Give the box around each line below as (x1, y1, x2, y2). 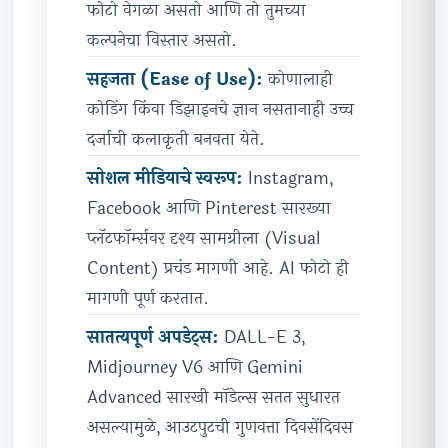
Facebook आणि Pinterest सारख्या (87, 195, 331, 223)
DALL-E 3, (219, 324, 305, 352)
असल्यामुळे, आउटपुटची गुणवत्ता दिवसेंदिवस (87, 414, 353, 442)
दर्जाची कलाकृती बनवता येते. (87, 126, 265, 154)
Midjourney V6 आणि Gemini (87, 354, 303, 382)
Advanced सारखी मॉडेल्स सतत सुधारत (87, 384, 340, 412)
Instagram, (243, 165, 333, 193)
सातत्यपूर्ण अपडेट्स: (87, 324, 219, 352)
